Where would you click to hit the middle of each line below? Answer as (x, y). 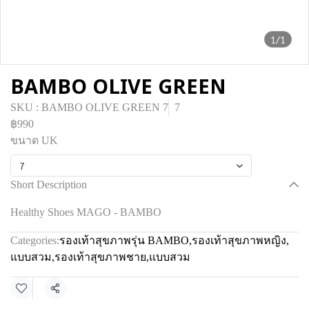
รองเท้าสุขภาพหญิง (239, 240)
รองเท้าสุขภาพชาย (100, 257)
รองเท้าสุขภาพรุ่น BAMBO (124, 240)
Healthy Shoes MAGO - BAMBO (86, 212)
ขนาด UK (34, 140)
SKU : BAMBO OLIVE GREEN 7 (89, 107)
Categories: (35, 240)
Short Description (49, 185)
